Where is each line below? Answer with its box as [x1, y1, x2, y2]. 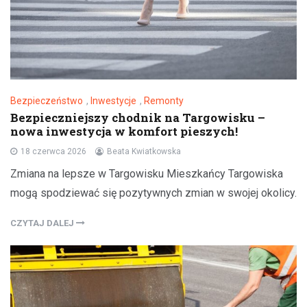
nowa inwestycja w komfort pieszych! [10, 123, 238, 140]
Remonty [144, 95, 184, 107]
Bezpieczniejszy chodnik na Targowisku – [10, 110, 265, 126]
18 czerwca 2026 [21, 147, 86, 157]
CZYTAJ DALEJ [10, 218, 76, 229]
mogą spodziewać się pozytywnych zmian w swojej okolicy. [10, 186, 297, 200]
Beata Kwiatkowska [107, 147, 181, 157]
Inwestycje [90, 95, 136, 107]
